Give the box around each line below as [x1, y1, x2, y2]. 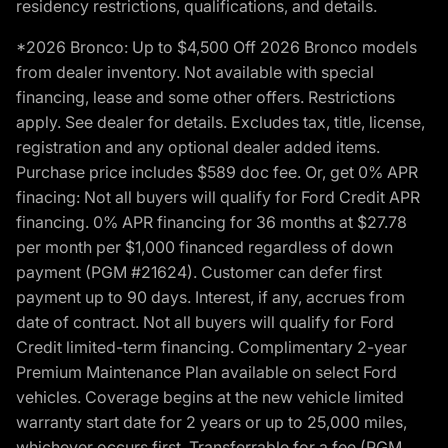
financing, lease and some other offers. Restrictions [16, 87, 395, 108]
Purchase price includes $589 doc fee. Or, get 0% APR [16, 162, 418, 183]
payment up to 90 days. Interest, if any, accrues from [16, 287, 405, 308]
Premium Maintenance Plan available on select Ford [16, 362, 397, 383]
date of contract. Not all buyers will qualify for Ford [16, 312, 394, 333]
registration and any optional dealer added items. [16, 137, 380, 158]
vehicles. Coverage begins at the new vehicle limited [16, 387, 404, 408]
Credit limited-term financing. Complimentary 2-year [16, 337, 407, 358]
